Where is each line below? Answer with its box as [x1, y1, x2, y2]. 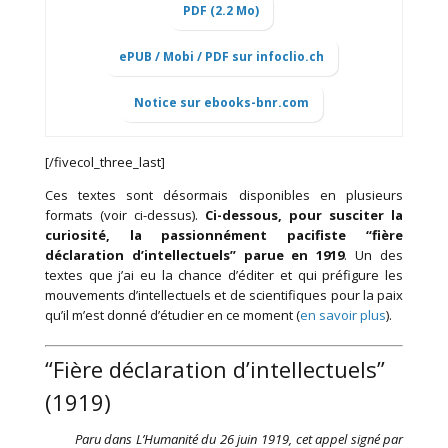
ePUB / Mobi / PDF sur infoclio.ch [118, 48, 324, 66]
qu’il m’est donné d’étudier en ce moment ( [44, 306, 300, 325]
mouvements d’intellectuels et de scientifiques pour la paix [44, 286, 404, 305]
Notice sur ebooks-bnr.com [133, 94, 309, 112]
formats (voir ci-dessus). [44, 206, 205, 225]
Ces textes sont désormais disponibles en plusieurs [44, 186, 404, 205]
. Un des [344, 246, 404, 265]
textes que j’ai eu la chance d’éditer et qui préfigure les [44, 266, 404, 285]
